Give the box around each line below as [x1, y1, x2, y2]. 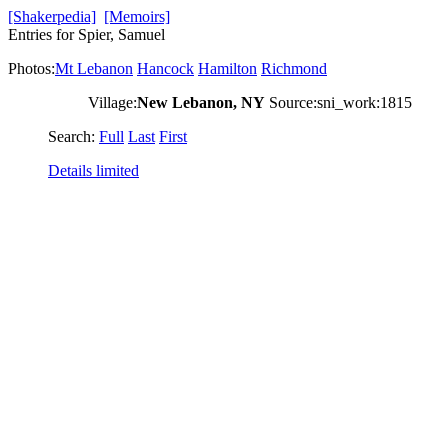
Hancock [137, 60, 194, 77]
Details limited [48, 162, 139, 179]
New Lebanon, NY [137, 94, 265, 111]
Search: [48, 128, 99, 145]
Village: [88, 94, 137, 111]
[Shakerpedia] [8, 8, 96, 25]
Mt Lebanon [55, 60, 133, 77]
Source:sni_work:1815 [265, 94, 412, 111]
